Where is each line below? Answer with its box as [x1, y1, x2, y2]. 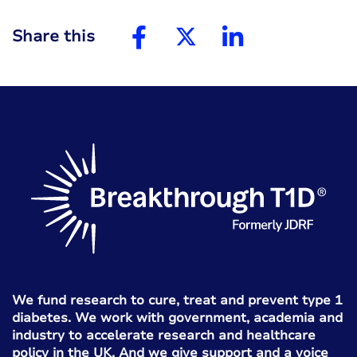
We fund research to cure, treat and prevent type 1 [12, 291, 343, 309]
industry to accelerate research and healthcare [12, 326, 316, 344]
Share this [12, 25, 95, 47]
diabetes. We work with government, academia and [12, 308, 343, 327]
